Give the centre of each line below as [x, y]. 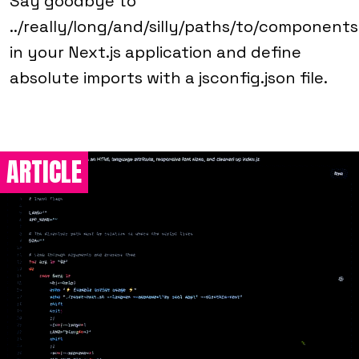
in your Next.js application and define [155, 52]
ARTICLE [44, 171]
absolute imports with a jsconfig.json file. [169, 77]
